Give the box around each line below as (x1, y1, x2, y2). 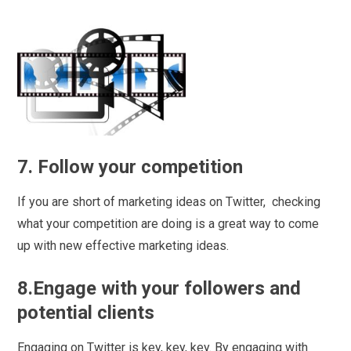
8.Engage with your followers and (17, 277, 302, 299)
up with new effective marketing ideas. (17, 237, 230, 253)
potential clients (17, 301, 155, 324)
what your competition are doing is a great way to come (17, 215, 320, 231)
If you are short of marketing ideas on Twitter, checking (17, 194, 321, 209)
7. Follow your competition (17, 155, 244, 178)
